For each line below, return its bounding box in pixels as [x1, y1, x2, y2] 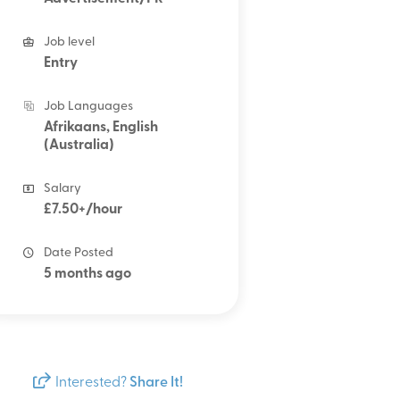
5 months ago [44, 267, 132, 281]
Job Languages [44, 100, 134, 113]
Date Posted [44, 246, 114, 260]
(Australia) [44, 138, 115, 153]
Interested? [55, 376, 129, 390]
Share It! [129, 376, 183, 390]
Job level [44, 36, 96, 49]
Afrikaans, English [44, 121, 159, 135]
